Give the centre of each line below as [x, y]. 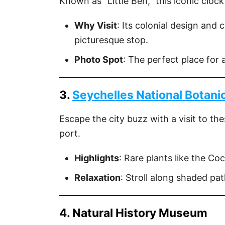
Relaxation [97, 177]
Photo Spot [99, 59]
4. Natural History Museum [133, 212]
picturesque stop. [111, 40]
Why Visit [96, 25]
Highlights [97, 158]
